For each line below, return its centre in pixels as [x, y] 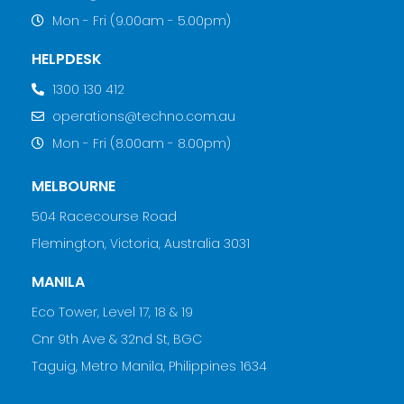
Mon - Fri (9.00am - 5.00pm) [141, 20]
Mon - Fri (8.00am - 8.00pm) [141, 143]
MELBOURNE [73, 186]
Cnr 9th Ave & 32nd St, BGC [117, 339]
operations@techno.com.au [143, 116]
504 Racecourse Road [104, 216]
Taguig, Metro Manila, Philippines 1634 [149, 366]
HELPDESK [67, 59]
